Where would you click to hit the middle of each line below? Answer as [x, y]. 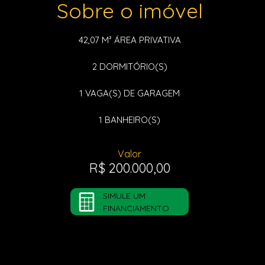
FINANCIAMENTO [136, 208]
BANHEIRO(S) [131, 120]
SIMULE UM [124, 196]
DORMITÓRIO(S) [132, 67]
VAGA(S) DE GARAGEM [131, 93]
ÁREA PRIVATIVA [146, 40]
